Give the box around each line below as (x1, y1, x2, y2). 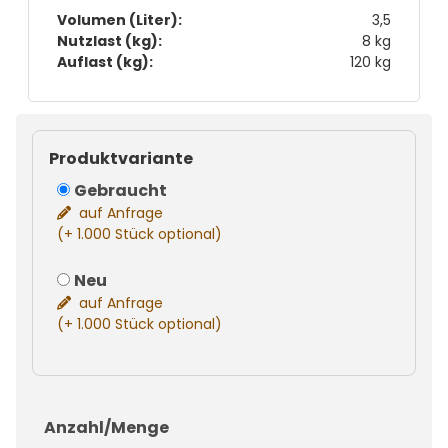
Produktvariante (49, 146, 193, 170)
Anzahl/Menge (44, 415, 169, 439)
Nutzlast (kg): (57, 30, 162, 51)
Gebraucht (74, 178, 167, 202)
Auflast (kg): (57, 51, 153, 72)
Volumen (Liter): (57, 9, 182, 30)
